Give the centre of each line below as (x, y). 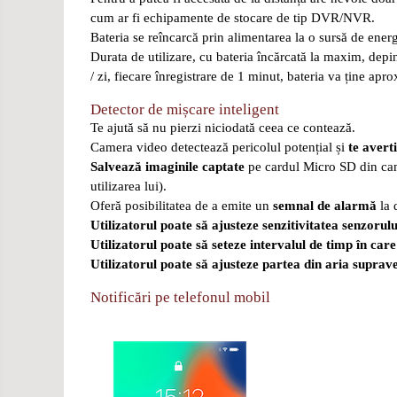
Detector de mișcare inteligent (185, 109)
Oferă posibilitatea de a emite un (182, 206)
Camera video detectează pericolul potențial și (219, 147)
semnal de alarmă (325, 206)
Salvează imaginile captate (169, 167)
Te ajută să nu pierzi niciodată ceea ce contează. (223, 128)
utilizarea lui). (128, 186)
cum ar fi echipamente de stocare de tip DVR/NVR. (233, 18)
